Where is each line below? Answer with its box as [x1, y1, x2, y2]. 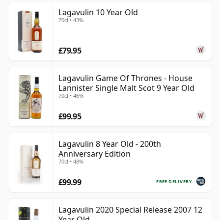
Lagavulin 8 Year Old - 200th [58, 138, 161, 150]
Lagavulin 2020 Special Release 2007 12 [58, 204, 202, 216]
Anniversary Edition [58, 148, 131, 160]
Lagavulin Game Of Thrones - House [58, 73, 192, 84]
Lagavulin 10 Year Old [58, 7, 138, 18]
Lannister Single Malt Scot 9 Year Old [58, 82, 194, 94]
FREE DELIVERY [156, 178, 192, 185]
